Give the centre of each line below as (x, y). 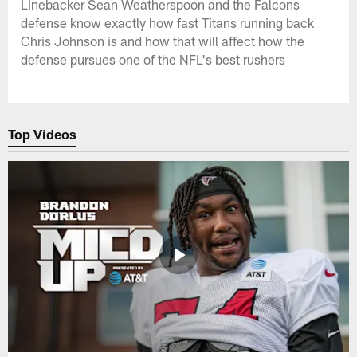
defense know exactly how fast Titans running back (168, 22)
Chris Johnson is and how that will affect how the (163, 40)
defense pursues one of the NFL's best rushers (153, 59)
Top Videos (43, 134)
